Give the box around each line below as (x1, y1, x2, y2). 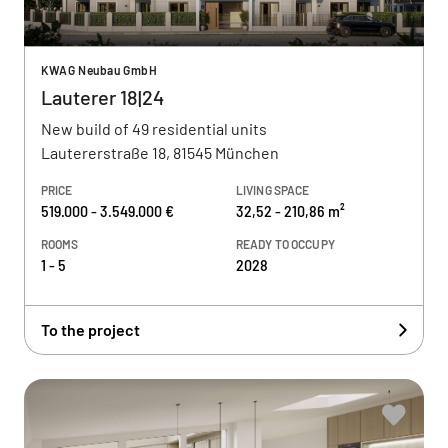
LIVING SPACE (236, 183, 310, 197)
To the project (41, 320, 140, 339)
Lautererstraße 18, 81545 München (41, 143, 279, 162)
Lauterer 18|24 (41, 85, 164, 109)
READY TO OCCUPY (236, 237, 335, 251)
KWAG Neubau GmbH (41, 63, 158, 77)
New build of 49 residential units (41, 119, 267, 138)
